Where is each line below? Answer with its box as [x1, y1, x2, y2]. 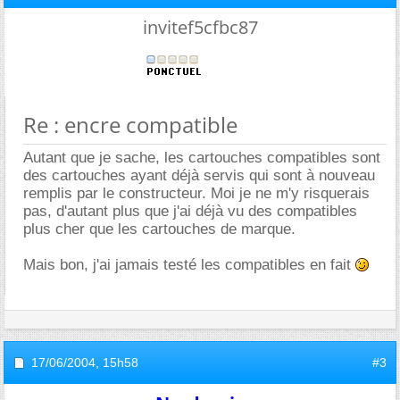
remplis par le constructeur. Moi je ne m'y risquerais [23, 185, 370, 202]
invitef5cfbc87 [142, 15, 258, 39]
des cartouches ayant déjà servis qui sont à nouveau [23, 167, 375, 184]
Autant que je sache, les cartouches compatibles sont [23, 149, 380, 166]
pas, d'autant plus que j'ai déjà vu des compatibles [23, 203, 357, 220]
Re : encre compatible [23, 110, 237, 139]
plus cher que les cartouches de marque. [23, 221, 296, 237]
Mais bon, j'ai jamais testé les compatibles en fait [23, 256, 355, 273]
